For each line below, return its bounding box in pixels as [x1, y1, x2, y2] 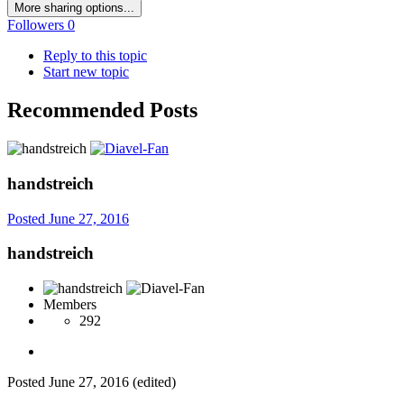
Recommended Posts [7, 98, 197, 123]
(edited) [133, 374, 176, 390]
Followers [7, 17, 64, 33]
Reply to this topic [43, 48, 147, 64]
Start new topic [43, 64, 129, 80]
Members [43, 297, 96, 313]
